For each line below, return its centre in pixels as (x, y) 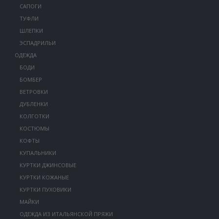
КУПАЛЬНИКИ (38, 153)
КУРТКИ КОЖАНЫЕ (44, 177)
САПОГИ (30, 6)
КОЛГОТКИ (34, 116)
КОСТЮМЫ (34, 128)
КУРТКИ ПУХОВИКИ (45, 189)
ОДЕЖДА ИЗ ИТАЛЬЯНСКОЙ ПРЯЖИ (66, 214)
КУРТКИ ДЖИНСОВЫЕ (48, 165)
